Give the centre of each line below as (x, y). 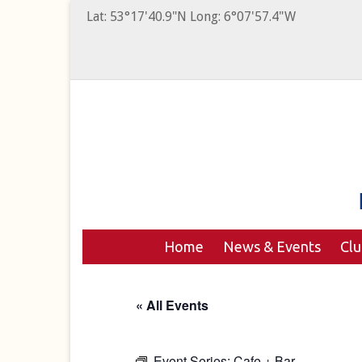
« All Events (172, 305)
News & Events (271, 246)
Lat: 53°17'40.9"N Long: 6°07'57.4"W (191, 17)
